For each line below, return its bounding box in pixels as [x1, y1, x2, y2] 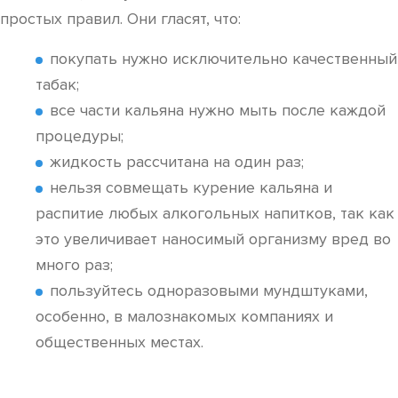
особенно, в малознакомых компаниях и [36, 306, 333, 326]
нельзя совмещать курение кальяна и [50, 178, 332, 197]
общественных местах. [36, 332, 203, 352]
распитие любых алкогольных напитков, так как [36, 203, 394, 223]
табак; [36, 75, 79, 94]
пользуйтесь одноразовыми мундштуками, [50, 281, 368, 300]
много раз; [36, 255, 113, 275]
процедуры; [36, 126, 123, 146]
